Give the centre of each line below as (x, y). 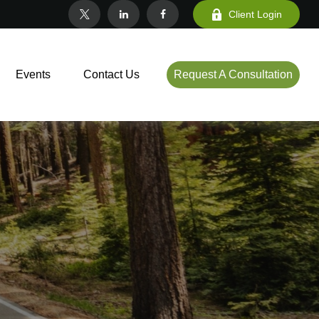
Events (33, 75)
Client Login (256, 14)
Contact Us (112, 75)
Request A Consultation (234, 75)
